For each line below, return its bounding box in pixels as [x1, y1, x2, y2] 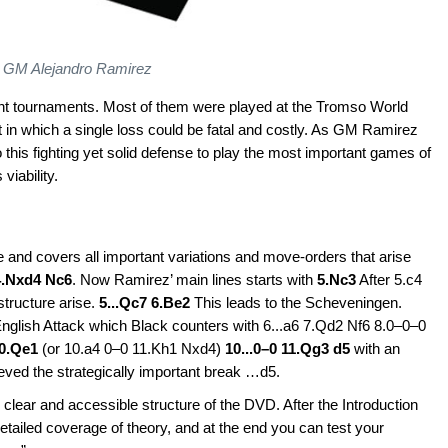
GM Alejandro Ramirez [3, 59, 153, 77]
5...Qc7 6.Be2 [99, 293, 190, 311]
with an [350, 339, 400, 357]
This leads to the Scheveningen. [190, 293, 402, 311]
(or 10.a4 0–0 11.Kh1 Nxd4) [38, 339, 225, 357]
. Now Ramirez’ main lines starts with [72, 270, 317, 288]
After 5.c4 [356, 270, 422, 288]
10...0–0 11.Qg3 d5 [225, 339, 350, 357]
